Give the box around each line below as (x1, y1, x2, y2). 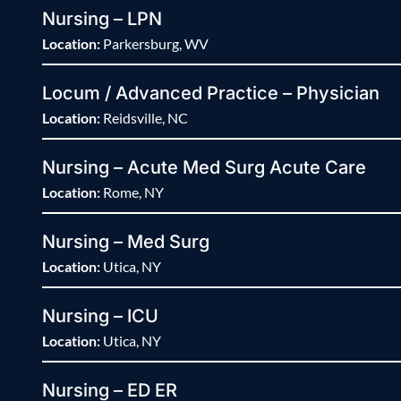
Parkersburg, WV (100, 35, 209, 53)
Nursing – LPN (42, 8, 162, 30)
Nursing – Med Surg (42, 231, 209, 253)
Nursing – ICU (42, 305, 158, 328)
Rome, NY (100, 183, 164, 201)
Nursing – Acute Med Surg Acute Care (42, 157, 366, 179)
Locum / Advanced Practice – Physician (42, 82, 380, 105)
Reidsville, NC (100, 109, 188, 127)
